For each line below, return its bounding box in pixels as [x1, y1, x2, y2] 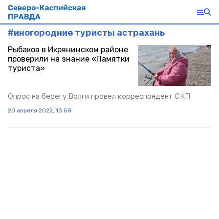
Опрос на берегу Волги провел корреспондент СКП [8, 91, 190, 101]
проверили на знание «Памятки [8, 54, 130, 64]
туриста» [8, 64, 45, 73]
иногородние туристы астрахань [14, 27, 165, 38]
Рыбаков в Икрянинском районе [8, 45, 128, 54]
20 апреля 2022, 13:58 [8, 107, 71, 114]
